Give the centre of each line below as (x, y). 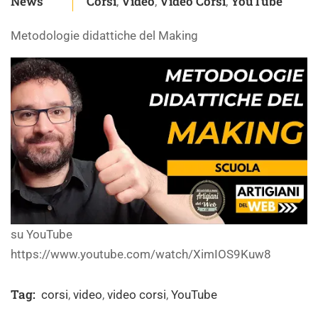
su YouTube (42, 235)
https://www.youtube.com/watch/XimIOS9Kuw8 (141, 254)
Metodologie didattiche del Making (104, 35)
